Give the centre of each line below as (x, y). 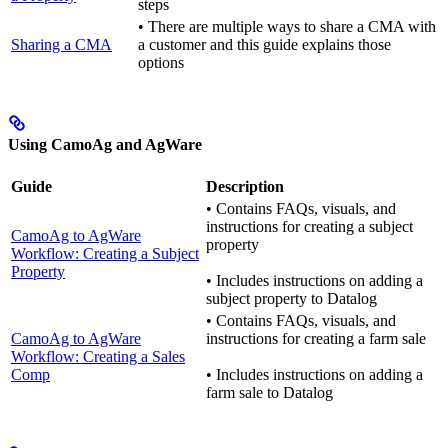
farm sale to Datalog (269, 393)
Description (245, 187)
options (163, 62)
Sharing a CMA (61, 44)
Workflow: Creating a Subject (105, 254)
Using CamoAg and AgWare (105, 145)
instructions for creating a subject (309, 227)
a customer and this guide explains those (264, 44)
